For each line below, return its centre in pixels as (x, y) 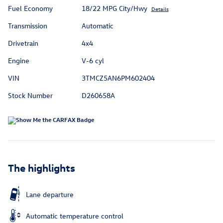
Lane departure (50, 194)
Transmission (28, 25)
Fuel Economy (30, 8)
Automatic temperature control (75, 216)
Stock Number (30, 95)
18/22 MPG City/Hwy (114, 8)
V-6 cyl (93, 60)
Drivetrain (23, 43)
